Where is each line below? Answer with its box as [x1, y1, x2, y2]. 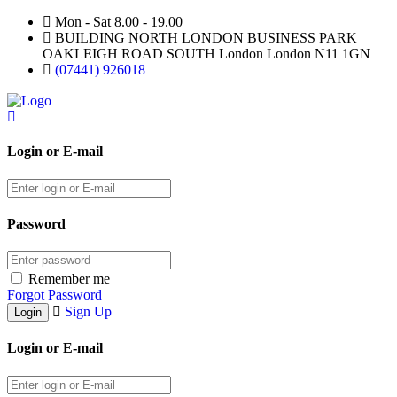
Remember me [28, 271, 110, 287]
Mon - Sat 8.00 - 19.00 [51, 14, 183, 29]
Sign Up [65, 304, 112, 320]
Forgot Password [7, 287, 102, 303]
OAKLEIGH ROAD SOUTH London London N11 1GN [43, 46, 370, 61]
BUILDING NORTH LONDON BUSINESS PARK [51, 30, 357, 45]
